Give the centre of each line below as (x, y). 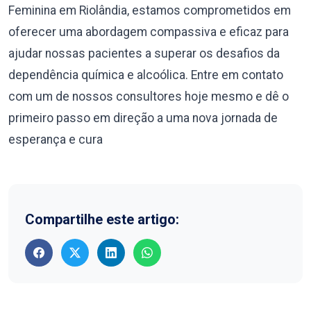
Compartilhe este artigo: (102, 219)
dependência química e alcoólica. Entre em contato (146, 75)
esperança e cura (56, 139)
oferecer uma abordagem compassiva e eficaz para (149, 32)
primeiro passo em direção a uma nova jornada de (143, 118)
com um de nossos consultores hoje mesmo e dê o (149, 96)
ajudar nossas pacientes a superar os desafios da (144, 53)
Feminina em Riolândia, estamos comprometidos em (150, 10)
